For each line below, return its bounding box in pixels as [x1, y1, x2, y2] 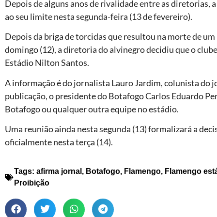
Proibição [14, 178, 49, 187]
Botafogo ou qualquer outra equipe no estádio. [5, 103, 179, 114]
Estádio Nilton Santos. [5, 57, 89, 68]
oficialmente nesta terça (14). [5, 137, 113, 148]
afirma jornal [36, 167, 82, 175]
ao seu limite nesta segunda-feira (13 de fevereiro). [5, 11, 192, 22]
